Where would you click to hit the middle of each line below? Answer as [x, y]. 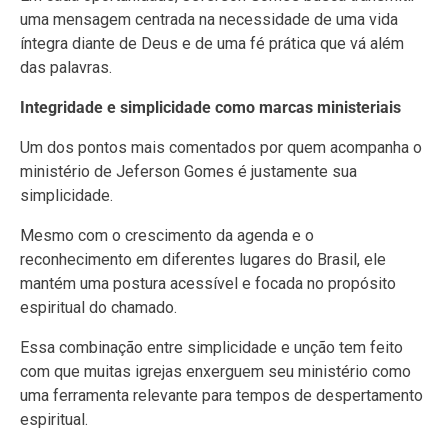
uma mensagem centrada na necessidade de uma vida [209, 19]
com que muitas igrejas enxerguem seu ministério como [215, 371]
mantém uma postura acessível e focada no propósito [208, 283]
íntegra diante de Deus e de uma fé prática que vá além [212, 43]
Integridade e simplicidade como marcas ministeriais [210, 107]
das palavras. [66, 67]
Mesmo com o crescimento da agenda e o [167, 235]
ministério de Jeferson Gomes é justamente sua [188, 171]
